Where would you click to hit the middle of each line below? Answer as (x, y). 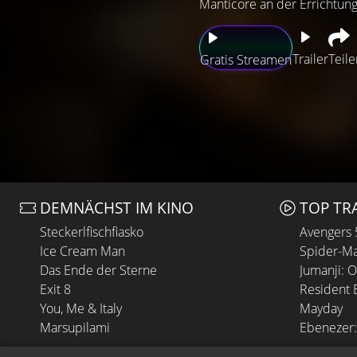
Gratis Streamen (246, 60)
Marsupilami (75, 328)
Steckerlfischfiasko (92, 232)
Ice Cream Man (82, 251)
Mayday (321, 308)
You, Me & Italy (81, 308)
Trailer (310, 59)
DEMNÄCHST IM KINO (117, 208)
